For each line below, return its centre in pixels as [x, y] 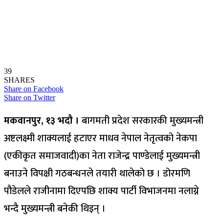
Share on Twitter [30, 97]
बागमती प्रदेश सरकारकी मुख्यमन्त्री [142, 120]
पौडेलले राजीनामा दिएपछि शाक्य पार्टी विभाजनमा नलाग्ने [101, 191]
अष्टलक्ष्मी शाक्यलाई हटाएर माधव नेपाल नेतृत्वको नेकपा [100, 138]
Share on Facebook [34, 88]
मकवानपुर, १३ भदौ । [43, 120]
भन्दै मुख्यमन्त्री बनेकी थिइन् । [55, 208]
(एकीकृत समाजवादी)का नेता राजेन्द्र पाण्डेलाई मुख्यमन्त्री [102, 156]
